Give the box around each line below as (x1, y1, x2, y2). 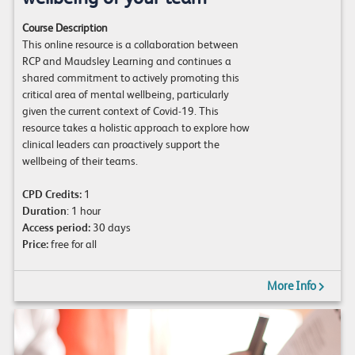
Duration (21, 204, 67, 217)
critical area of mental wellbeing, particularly (21, 87, 229, 101)
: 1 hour (66, 204, 110, 217)
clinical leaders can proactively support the (21, 137, 219, 151)
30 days (90, 220, 131, 234)
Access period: (21, 220, 90, 234)
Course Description (21, 21, 108, 34)
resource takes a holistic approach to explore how (21, 120, 250, 134)
